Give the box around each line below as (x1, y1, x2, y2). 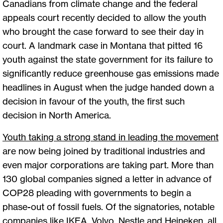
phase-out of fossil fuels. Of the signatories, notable (2, 201, 215, 212)
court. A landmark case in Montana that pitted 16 (2, 39, 203, 51)
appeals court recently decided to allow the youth (2, 11, 206, 23)
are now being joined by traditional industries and (2, 145, 205, 156)
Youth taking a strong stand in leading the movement (2, 131, 219, 142)
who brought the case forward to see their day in (2, 25, 204, 37)
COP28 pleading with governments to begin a (2, 187, 191, 198)
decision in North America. (2, 109, 111, 120)
